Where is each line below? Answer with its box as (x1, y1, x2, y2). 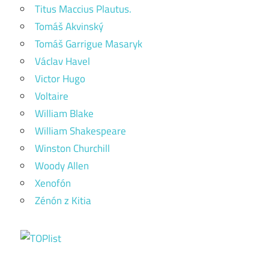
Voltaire (35, 88, 68, 104)
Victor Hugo (35, 71, 85, 86)
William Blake (35, 106, 94, 121)
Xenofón (35, 175, 71, 191)
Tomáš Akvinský (35, 19, 103, 34)
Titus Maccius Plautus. (35, 1, 131, 17)
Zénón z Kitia (35, 193, 91, 208)
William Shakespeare (35, 123, 126, 139)
